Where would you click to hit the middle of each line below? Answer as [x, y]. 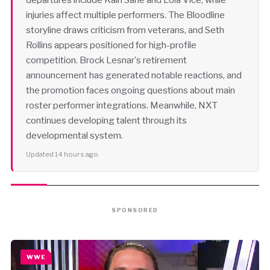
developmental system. [74, 135]
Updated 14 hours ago [62, 154]
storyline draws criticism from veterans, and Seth [125, 30]
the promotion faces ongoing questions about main [130, 90]
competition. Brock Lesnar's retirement [106, 60]
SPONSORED [135, 210]
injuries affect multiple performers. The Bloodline [125, 15]
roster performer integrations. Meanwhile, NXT [121, 105]
